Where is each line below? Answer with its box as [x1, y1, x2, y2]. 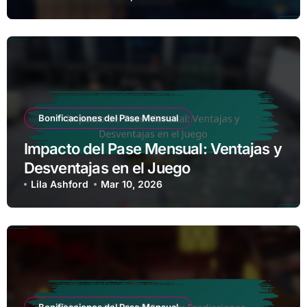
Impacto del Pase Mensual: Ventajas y [23, 140, 282, 158]
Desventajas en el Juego [23, 159, 191, 177]
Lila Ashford [30, 178, 88, 191]
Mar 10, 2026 [101, 178, 163, 191]
